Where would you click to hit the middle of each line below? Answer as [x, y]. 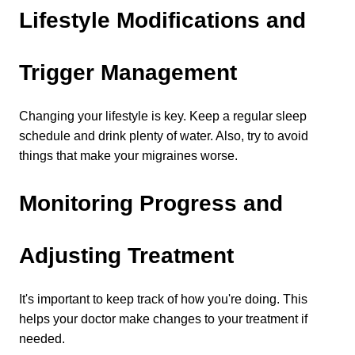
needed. [42, 339]
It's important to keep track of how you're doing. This [163, 299]
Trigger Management [128, 73]
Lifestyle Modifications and [162, 20]
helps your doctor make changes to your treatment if [163, 319]
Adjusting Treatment [126, 256]
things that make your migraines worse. [128, 156]
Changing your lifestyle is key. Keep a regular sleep [163, 116]
